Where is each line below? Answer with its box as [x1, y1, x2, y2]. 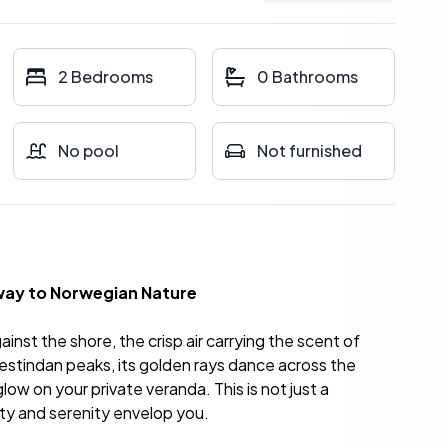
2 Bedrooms [58, 66, 154, 87]
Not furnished [256, 140, 362, 161]
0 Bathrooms [256, 66, 358, 87]
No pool [58, 140, 120, 161]
